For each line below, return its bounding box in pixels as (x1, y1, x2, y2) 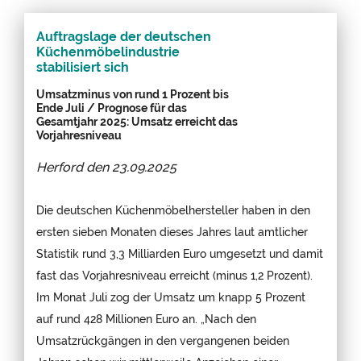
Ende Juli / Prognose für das (36, 100, 187, 114)
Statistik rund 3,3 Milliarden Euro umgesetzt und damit (36, 246, 323, 260)
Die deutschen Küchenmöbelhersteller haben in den (36, 202, 310, 217)
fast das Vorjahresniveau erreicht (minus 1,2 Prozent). (36, 268, 313, 282)
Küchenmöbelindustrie (36, 44, 180, 60)
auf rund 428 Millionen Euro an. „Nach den (36, 311, 256, 326)
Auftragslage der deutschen (36, 28, 211, 44)
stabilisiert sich (36, 59, 129, 75)
